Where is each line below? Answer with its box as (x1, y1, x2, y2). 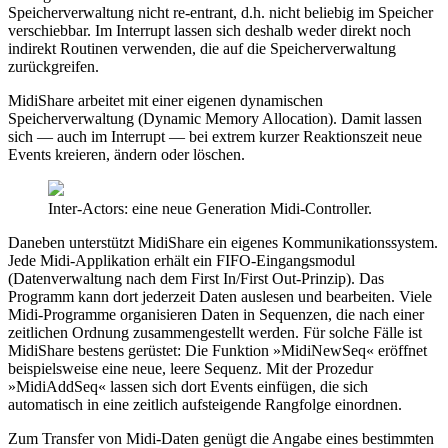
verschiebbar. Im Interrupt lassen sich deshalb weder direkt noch (8, 21, 411, 39)
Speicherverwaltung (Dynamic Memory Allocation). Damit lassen (8, 109, 422, 127)
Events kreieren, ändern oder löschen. (8, 145, 245, 163)
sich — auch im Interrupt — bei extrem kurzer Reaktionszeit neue (8, 127, 422, 145)
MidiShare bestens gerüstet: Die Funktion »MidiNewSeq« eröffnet (8, 341, 427, 359)
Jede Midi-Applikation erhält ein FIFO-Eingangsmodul (8, 251, 355, 269)
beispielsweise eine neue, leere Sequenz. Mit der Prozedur (8, 359, 373, 377)
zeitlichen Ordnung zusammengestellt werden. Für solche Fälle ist (8, 323, 422, 341)
